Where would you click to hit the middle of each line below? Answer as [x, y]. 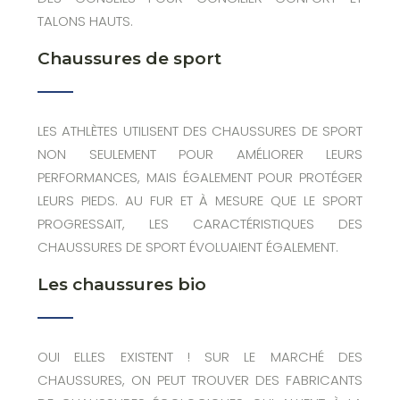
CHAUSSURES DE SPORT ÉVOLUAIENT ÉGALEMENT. [188, 247]
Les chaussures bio [122, 284]
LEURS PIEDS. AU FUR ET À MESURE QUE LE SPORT [200, 200]
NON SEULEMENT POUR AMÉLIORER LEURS [200, 154]
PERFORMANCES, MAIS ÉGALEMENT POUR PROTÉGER [200, 177]
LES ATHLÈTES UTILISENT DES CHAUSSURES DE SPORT [200, 131]
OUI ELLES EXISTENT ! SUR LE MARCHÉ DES [200, 357]
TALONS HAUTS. [85, 21]
